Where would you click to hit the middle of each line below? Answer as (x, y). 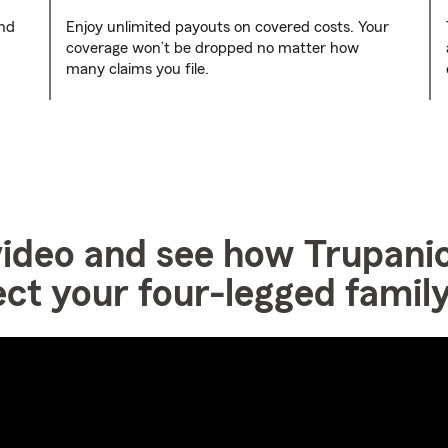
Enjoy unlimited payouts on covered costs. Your (227, 27)
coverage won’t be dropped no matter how (212, 48)
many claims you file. (137, 69)
